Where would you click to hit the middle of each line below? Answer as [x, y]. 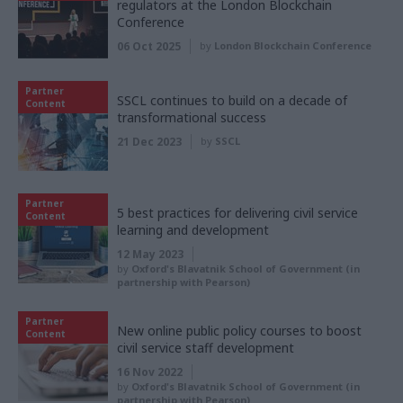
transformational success [192, 117]
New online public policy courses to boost [239, 330]
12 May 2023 [150, 254]
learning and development [193, 229]
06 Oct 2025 [149, 46]
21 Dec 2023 [149, 141]
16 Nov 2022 [150, 372]
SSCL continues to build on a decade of [232, 100]
